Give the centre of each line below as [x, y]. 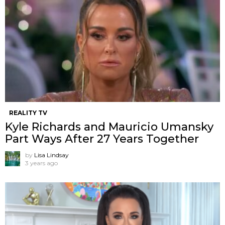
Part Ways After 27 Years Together [102, 139]
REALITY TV [28, 113]
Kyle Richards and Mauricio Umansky [109, 127]
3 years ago [41, 163]
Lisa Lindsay [51, 155]
